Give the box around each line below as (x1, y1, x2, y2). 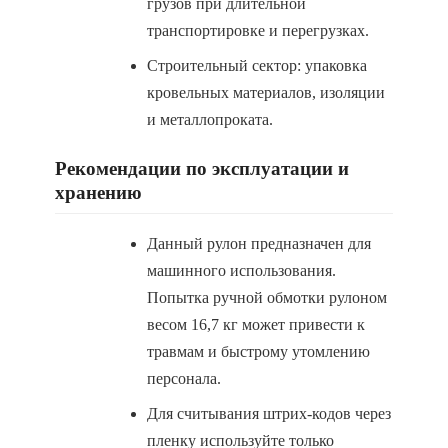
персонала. (147, 370, 221, 387)
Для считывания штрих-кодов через (147, 405, 391, 422)
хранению (55, 182, 142, 203)
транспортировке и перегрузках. (147, 22, 369, 39)
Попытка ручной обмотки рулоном (147, 289, 387, 306)
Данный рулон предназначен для (147, 235, 371, 252)
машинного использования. (147, 262, 336, 279)
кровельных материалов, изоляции (147, 84, 385, 101)
